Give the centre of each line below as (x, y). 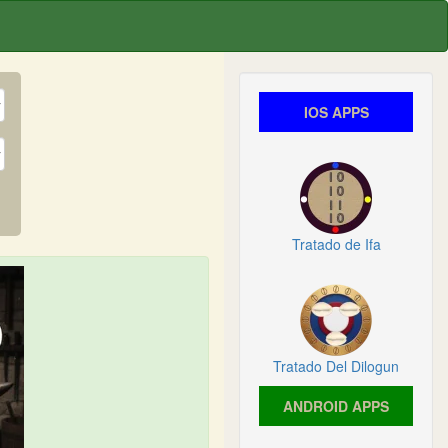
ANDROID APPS (336, 406)
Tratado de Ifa (336, 244)
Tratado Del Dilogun (336, 366)
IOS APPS (336, 112)
